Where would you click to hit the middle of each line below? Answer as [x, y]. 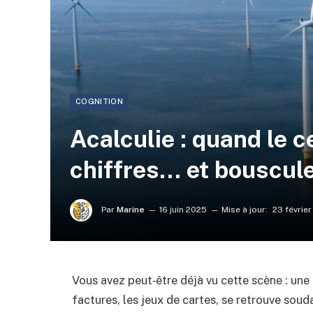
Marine [131, 210]
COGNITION [99, 101]
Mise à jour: [245, 210]
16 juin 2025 [183, 210]
